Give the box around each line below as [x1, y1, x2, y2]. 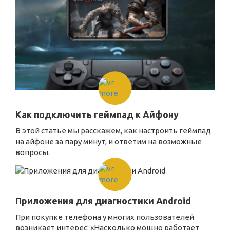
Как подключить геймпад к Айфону [15, 109, 179, 120]
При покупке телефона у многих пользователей [15, 212, 194, 221]
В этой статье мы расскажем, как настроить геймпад [15, 126, 211, 135]
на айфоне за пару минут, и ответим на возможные [15, 137, 202, 146]
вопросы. [15, 147, 50, 157]
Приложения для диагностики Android [15, 195, 191, 206]
